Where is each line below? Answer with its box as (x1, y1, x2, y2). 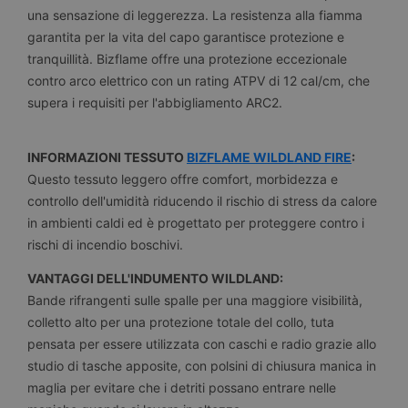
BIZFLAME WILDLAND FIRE (187, 149, 352, 166)
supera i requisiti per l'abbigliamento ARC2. (27, 94, 282, 110)
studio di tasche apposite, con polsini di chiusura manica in (27, 358, 376, 374)
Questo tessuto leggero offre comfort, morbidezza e (27, 171, 338, 188)
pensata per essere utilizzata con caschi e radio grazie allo (27, 336, 376, 352)
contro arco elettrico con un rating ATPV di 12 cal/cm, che (27, 72, 370, 88)
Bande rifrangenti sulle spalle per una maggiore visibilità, (27, 292, 362, 309)
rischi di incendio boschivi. (27, 237, 183, 253)
